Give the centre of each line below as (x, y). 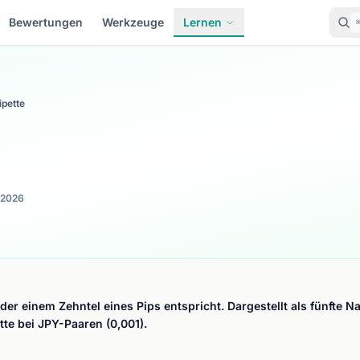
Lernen (202, 22)
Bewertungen (45, 22)
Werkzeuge (133, 22)
